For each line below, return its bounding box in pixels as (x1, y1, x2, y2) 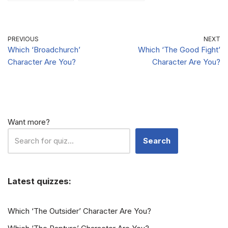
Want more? (8, 117, 50, 127)
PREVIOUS (8, 35, 39, 43)
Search (143, 136, 170, 146)
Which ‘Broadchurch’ (8, 44, 80, 54)
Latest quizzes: (8, 176, 71, 186)
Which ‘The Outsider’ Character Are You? (8, 206, 151, 216)
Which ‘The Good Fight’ (138, 44, 220, 54)
